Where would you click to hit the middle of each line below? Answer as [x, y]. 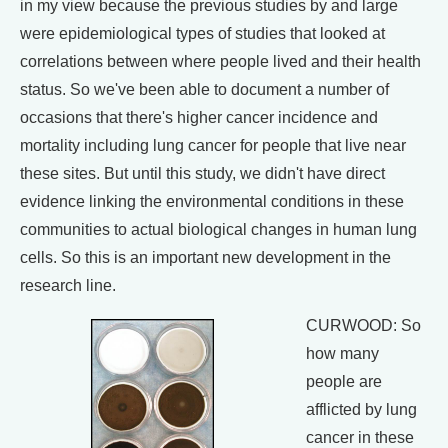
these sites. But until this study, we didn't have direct [202, 174]
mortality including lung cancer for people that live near [213, 146]
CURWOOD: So [363, 326]
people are [344, 382]
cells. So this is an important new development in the [205, 258]
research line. [68, 286]
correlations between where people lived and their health [220, 62]
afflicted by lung [361, 410]
